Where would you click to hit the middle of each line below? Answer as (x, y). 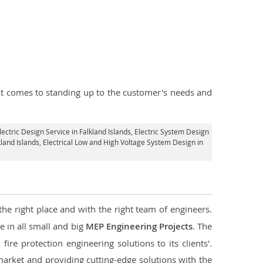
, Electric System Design (170, 131)
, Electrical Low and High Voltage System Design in (121, 142)
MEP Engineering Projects (139, 226)
